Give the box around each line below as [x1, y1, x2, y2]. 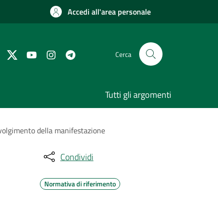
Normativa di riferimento [44, 179, 116, 189]
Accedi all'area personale [68, 6, 151, 18]
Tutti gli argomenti [105, 88, 171, 101]
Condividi [60, 150, 93, 163]
